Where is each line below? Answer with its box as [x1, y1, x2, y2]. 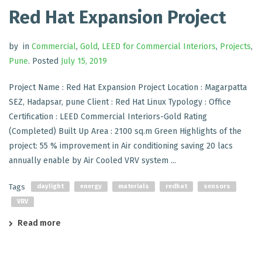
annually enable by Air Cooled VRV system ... [9, 156, 176, 166]
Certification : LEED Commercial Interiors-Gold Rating [9, 112, 207, 122]
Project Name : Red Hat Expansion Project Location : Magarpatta [9, 82, 247, 93]
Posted [32, 56, 58, 67]
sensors [204, 182, 230, 191]
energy [80, 182, 102, 191]
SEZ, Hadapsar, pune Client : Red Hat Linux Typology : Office [9, 97, 231, 108]
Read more [18, 218, 61, 229]
